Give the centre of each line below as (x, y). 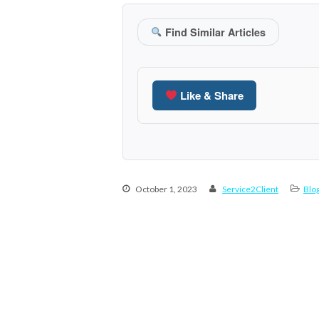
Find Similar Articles (214, 32)
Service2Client (250, 189)
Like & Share (211, 95)
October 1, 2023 (166, 189)
